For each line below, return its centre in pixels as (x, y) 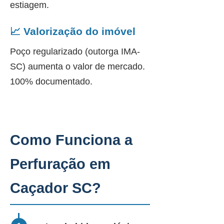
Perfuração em (60, 164)
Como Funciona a (71, 140)
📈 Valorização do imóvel (73, 31)
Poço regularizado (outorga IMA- (75, 51)
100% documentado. (51, 81)
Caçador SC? (55, 188)
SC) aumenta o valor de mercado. (77, 66)
